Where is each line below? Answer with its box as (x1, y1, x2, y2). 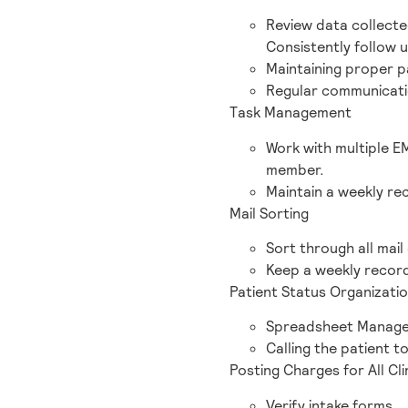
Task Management (229, 103, 352, 123)
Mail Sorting (229, 203, 309, 223)
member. (266, 159, 324, 179)
